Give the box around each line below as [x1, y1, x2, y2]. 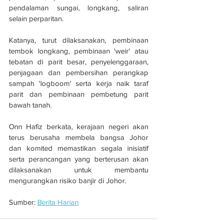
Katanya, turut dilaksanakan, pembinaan [9, 35, 148, 44]
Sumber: [9, 197, 37, 206]
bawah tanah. [9, 100, 52, 109]
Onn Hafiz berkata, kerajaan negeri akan [9, 122, 148, 131]
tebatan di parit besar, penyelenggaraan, [9, 57, 148, 66]
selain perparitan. [9, 14, 63, 23]
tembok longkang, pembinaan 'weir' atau [9, 46, 148, 55]
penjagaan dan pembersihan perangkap [9, 68, 148, 77]
